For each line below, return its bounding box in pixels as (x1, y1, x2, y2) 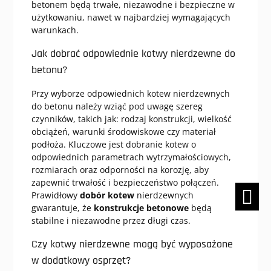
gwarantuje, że (31, 201, 94, 214)
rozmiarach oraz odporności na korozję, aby (31, 163, 209, 175)
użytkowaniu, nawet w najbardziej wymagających (31, 11, 230, 23)
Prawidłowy (31, 189, 80, 201)
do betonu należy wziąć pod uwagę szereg (31, 100, 203, 112)
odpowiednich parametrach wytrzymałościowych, (31, 151, 231, 163)
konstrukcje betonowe (93, 201, 189, 214)
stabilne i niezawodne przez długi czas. (31, 214, 191, 226)
